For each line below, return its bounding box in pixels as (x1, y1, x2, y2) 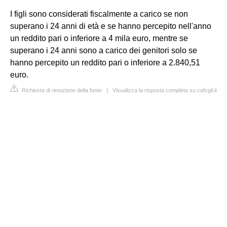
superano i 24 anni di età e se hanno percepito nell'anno (10, 22, 211, 30)
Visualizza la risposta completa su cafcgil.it (112, 87, 217, 93)
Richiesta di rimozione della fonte (20, 87, 102, 93)
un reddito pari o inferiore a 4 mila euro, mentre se (10, 34, 188, 43)
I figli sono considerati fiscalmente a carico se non (10, 10, 188, 18)
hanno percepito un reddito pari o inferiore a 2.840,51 (10, 58, 200, 67)
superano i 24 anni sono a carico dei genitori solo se (10, 46, 197, 55)
